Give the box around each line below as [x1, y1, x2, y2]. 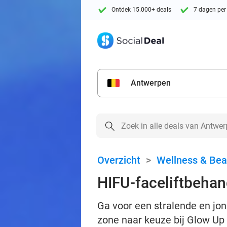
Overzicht [97, 154, 140, 166]
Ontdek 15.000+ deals [111, 6, 171, 14]
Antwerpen [131, 78, 171, 88]
